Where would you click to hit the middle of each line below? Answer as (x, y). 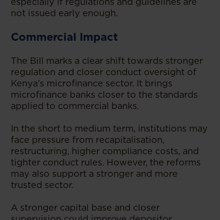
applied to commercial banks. (75, 106)
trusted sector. (42, 185)
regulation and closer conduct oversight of (104, 72)
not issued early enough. (65, 13)
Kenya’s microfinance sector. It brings (92, 83)
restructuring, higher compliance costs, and (105, 151)
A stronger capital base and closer (85, 207)
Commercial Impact (64, 37)
